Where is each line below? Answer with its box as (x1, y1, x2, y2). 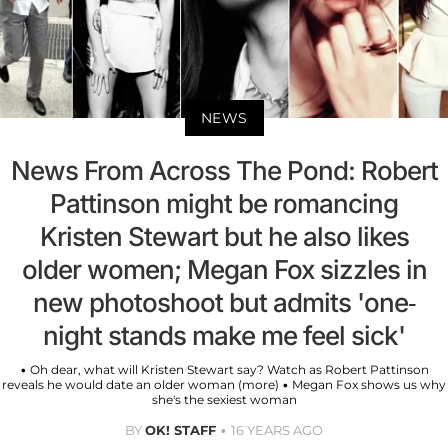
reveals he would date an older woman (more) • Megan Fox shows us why (2, 376, 446, 392)
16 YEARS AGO (231, 421, 323, 438)
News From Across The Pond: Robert (10, 154, 438, 186)
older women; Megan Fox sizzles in (21, 253, 427, 285)
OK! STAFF (145, 421, 216, 438)
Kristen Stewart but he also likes (39, 220, 409, 252)
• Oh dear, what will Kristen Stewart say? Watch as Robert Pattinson (19, 361, 429, 377)
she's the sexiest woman (151, 391, 297, 407)
